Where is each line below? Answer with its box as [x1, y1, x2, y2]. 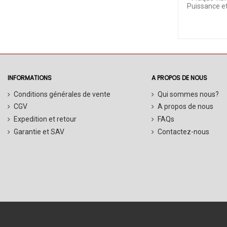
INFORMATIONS [8, 73, 52, 83]
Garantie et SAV [14, 127, 64, 136]
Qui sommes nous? [157, 90, 219, 98]
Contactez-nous [157, 127, 209, 136]
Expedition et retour [14, 115, 77, 123]
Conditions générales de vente [14, 90, 110, 98]
